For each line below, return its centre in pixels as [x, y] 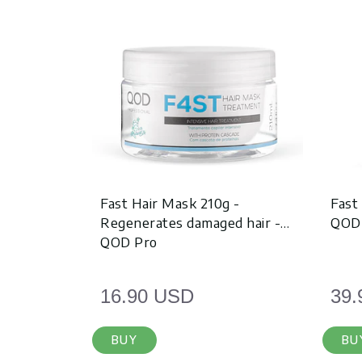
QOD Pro [129, 242]
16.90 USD [147, 296]
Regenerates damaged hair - [190, 222]
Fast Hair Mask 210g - [170, 203]
